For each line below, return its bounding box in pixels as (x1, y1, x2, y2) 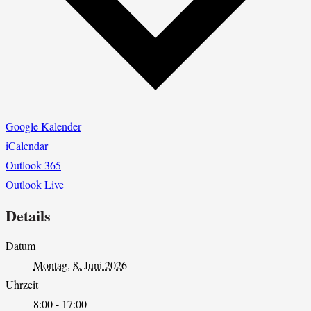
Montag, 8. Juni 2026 (33, 258, 127, 273)
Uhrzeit (6, 277, 38, 292)
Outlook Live (6, 176, 64, 192)
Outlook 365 (6, 157, 61, 172)
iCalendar (6, 137, 48, 153)
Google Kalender (6, 118, 81, 133)
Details (6, 204, 51, 228)
